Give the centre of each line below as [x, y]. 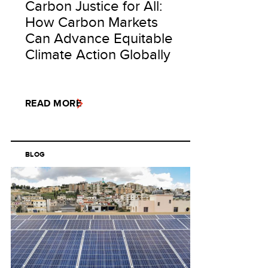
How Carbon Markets [92, 22]
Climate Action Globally [98, 54]
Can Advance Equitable [99, 38]
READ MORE [54, 103]
